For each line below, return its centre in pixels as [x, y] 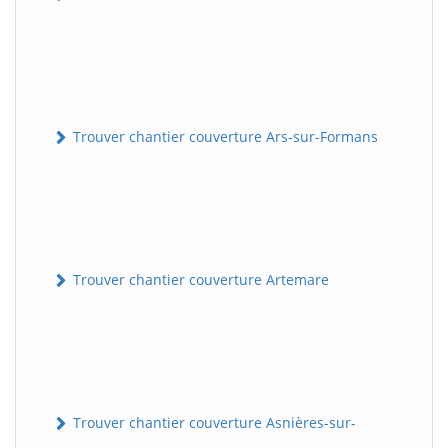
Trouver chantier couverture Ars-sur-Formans [223, 136]
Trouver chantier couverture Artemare [199, 279]
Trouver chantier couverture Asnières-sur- [212, 423]
